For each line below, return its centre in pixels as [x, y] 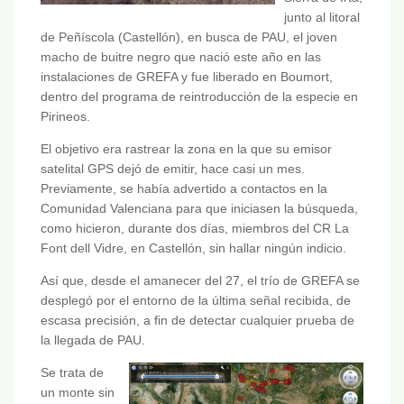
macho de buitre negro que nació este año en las [181, 57]
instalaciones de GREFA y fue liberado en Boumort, [187, 77]
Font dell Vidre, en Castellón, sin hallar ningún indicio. [193, 248]
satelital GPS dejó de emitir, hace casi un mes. [173, 169]
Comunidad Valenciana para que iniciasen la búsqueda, [199, 209]
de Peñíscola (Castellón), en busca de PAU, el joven [189, 37]
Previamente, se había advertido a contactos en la [184, 189]
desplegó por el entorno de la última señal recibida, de [196, 301]
